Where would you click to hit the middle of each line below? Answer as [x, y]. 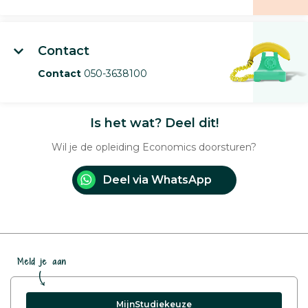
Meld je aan [42, 262]
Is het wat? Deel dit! [154, 123]
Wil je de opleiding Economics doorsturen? [154, 147]
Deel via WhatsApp [157, 180]
